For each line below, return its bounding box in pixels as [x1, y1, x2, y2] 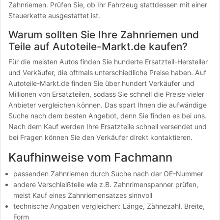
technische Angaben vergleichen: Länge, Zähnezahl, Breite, [13, 202, 205, 210]
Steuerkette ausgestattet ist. [8, 11, 100, 20]
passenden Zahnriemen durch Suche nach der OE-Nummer [13, 169, 203, 178]
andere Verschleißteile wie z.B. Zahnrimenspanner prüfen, [13, 180, 198, 189]
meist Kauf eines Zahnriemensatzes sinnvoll [13, 191, 152, 199]
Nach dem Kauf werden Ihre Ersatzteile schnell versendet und [8, 122, 207, 131]
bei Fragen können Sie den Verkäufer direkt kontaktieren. [8, 133, 192, 141]
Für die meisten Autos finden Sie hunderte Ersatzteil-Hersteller [8, 57, 208, 66]
